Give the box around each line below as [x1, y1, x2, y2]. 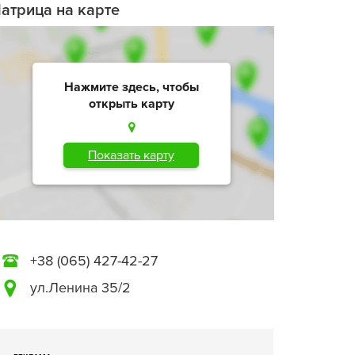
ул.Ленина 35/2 [30, 279, 131, 296]
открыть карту [88, 95, 174, 112]
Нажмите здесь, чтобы [63, 78, 199, 95]
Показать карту [88, 147, 174, 163]
